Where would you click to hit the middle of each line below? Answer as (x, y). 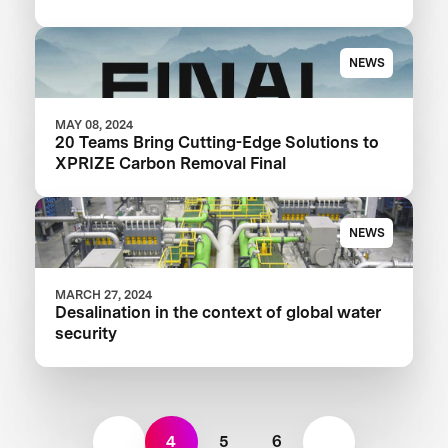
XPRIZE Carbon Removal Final (171, 163)
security (86, 333)
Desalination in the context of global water (218, 312)
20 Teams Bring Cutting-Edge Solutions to (217, 142)
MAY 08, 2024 (94, 125)
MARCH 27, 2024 (104, 295)
